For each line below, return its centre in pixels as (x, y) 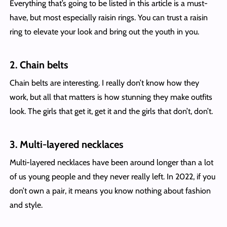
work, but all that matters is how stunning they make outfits (111, 97)
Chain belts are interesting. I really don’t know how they (104, 83)
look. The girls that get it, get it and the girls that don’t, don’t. (112, 111)
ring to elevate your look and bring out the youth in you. (104, 31)
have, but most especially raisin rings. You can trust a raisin (108, 17)
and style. (27, 205)
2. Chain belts (39, 65)
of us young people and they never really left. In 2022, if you (112, 176)
